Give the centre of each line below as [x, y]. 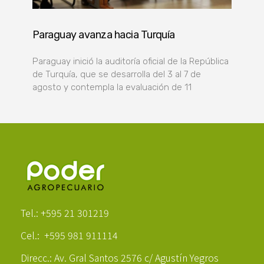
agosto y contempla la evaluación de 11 [112, 87]
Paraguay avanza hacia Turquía [104, 34]
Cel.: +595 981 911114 [70, 235]
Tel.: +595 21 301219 [65, 212]
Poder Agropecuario [36, 198]
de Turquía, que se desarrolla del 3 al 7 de [117, 74]
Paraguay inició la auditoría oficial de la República [131, 61]
